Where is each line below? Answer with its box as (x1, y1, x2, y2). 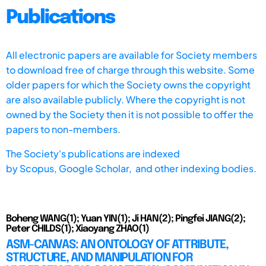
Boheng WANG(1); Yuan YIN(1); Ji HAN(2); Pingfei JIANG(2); (6, 213, 245, 224)
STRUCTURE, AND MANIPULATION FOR (6, 251, 193, 264)
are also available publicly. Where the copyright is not (6, 93, 245, 106)
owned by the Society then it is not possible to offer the (6, 107, 254, 121)
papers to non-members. (6, 122, 121, 135)
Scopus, (20, 161, 59, 175)
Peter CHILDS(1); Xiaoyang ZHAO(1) (6, 223, 149, 234)
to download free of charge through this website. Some (6, 63, 255, 76)
